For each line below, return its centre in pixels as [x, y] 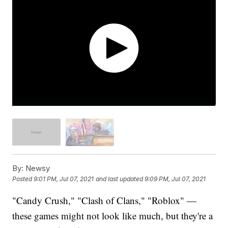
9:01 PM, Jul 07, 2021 [64, 179]
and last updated [120, 179]
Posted [23, 179]
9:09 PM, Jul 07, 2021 [175, 179]
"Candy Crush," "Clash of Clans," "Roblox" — [105, 200]
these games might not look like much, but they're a [113, 215]
